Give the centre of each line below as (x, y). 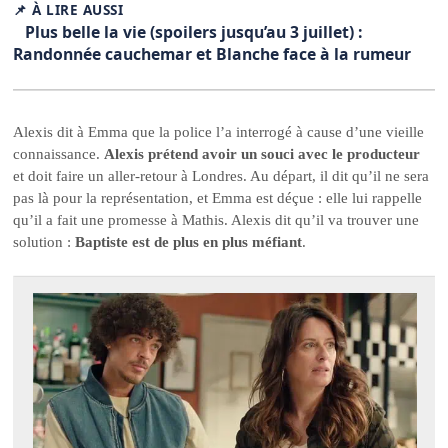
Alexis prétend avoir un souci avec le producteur (262, 154)
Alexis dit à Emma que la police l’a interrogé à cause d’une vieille (219, 132)
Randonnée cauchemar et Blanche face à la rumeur (212, 53)
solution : (44, 242)
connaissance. (59, 154)
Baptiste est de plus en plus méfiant (189, 242)
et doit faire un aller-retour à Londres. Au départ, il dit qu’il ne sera (221, 176)
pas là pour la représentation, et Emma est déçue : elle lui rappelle (218, 198)
